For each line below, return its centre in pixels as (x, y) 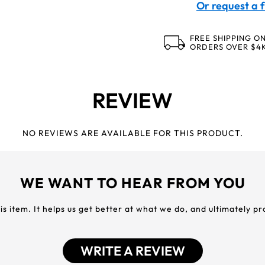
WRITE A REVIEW (132, 251)
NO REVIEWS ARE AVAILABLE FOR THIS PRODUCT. (132, 133)
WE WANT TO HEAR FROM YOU (132, 183)
